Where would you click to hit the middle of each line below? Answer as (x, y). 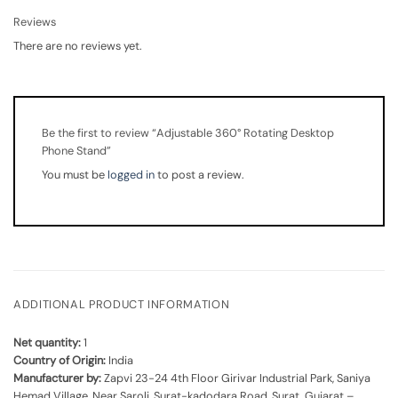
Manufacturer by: (57, 378)
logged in (131, 174)
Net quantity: (47, 342)
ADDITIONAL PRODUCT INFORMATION (122, 305)
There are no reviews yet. (78, 45)
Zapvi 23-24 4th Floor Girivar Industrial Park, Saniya (236, 378)
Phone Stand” (78, 151)
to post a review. (199, 174)
